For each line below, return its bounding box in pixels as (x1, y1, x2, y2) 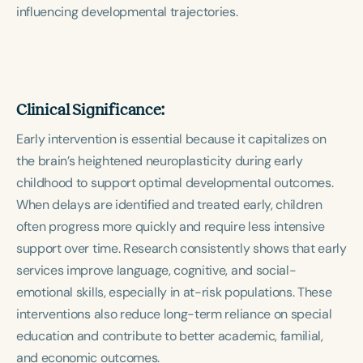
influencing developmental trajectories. (16, 3, 238, 20)
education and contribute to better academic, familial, (16, 327, 323, 344)
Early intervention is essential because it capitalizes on (16, 130, 327, 147)
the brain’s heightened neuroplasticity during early (16, 152, 303, 169)
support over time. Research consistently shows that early (16, 240, 347, 257)
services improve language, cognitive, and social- (16, 262, 297, 279)
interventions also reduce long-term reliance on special (16, 305, 332, 322)
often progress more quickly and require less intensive (16, 218, 325, 235)
